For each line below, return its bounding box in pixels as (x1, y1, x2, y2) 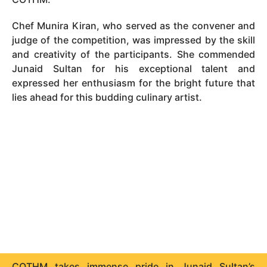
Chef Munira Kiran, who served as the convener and (12, 19, 255, 32)
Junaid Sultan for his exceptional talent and (12, 62, 255, 74)
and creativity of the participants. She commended (12, 48, 255, 60)
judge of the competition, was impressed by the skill (12, 33, 255, 46)
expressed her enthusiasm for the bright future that (12, 76, 255, 89)
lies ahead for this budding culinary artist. (12, 91, 202, 103)
